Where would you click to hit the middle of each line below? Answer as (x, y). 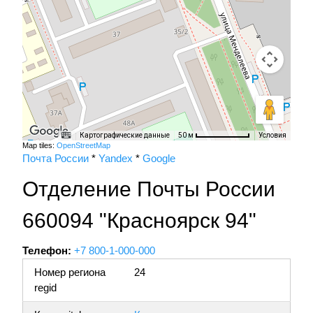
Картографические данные (125, 136)
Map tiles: (39, 146)
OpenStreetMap (83, 146)
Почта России (56, 159)
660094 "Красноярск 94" (139, 221)
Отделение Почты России (149, 189)
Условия (272, 136)
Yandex (116, 159)
